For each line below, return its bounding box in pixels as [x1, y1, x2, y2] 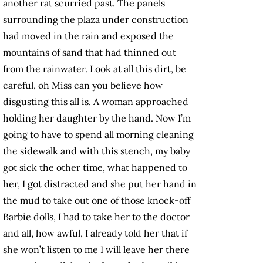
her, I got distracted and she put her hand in [3, 178, 197, 190]
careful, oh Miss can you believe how [3, 79, 163, 92]
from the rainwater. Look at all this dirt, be [3, 63, 186, 75]
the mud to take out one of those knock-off [3, 194, 190, 207]
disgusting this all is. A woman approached [3, 96, 188, 108]
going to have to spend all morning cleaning [3, 129, 194, 141]
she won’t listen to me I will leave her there [3, 244, 190, 256]
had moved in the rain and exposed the [3, 30, 174, 42]
